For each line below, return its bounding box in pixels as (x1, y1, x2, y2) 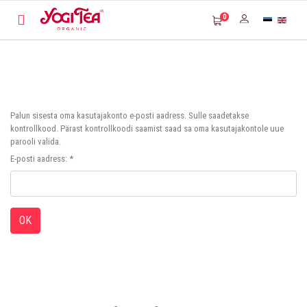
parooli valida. (10, 136, 61, 147)
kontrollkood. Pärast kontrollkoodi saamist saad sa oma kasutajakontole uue (10, 123, 284, 134)
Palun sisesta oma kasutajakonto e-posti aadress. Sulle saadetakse (10, 110, 249, 121)
